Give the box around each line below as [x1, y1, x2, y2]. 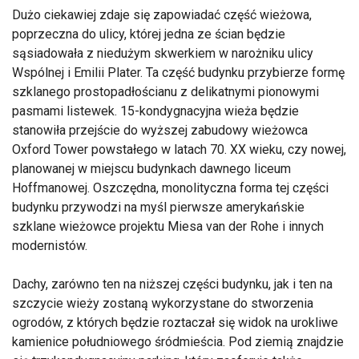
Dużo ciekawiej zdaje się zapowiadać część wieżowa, [12, 7, 312, 23]
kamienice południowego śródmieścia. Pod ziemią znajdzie [12, 334, 344, 350]
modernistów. [12, 238, 87, 254]
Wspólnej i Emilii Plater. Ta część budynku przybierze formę [12, 65, 345, 81]
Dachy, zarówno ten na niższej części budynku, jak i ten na [12, 276, 333, 292]
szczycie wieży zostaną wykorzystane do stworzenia [12, 296, 313, 312]
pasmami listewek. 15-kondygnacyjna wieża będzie [12, 103, 299, 119]
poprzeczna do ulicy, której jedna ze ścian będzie [12, 26, 285, 42]
